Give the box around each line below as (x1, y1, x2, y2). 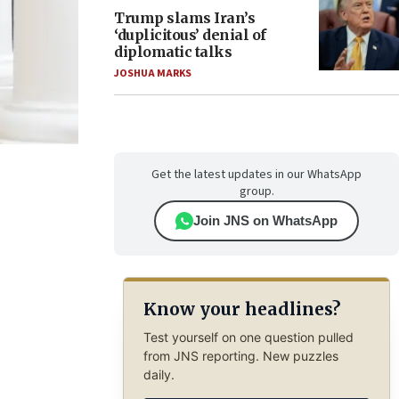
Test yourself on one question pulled (142, 329, 354, 345)
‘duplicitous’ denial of (114, 26, 266, 44)
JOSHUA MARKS (114, 66, 191, 81)
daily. (142, 366, 175, 382)
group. (239, 183, 274, 200)
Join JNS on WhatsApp (193, 213, 338, 228)
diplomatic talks (114, 43, 232, 61)
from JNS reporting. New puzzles (142, 347, 338, 363)
